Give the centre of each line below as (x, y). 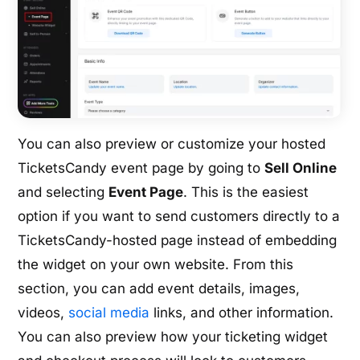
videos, (43, 312)
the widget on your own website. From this (156, 264)
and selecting (63, 192)
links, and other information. (242, 312)
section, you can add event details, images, (159, 288)
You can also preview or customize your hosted (172, 143)
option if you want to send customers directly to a (179, 216)
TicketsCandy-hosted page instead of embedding (178, 240)
